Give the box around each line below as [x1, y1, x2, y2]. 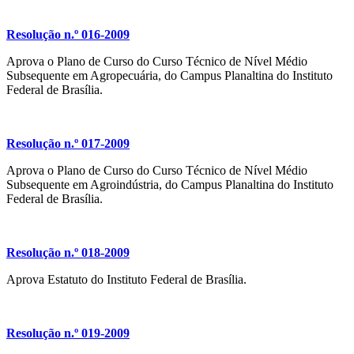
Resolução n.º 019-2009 [6, 326, 130, 341]
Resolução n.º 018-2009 [6, 246, 130, 260]
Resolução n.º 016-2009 [6, 28, 130, 42]
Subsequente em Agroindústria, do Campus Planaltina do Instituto [6, 178, 333, 192]
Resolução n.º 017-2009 [6, 137, 130, 151]
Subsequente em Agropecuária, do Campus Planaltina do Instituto [6, 69, 333, 83]
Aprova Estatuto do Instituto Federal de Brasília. [6, 273, 247, 287]
